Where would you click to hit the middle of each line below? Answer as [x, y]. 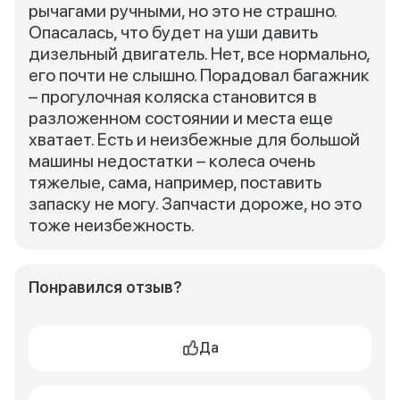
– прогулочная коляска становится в [173, 96]
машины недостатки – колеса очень [172, 161]
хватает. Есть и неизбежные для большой [194, 139]
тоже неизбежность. [112, 225]
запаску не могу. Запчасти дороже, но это [195, 204]
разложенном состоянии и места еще [181, 118]
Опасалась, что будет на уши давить [173, 32]
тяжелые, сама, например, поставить [175, 182]
